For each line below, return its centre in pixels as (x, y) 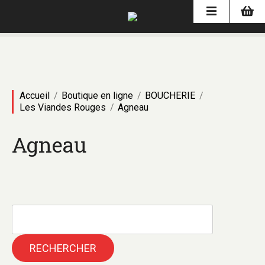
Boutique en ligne (97, 96)
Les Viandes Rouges (63, 107)
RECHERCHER (63, 248)
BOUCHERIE (170, 96)
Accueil (35, 96)
